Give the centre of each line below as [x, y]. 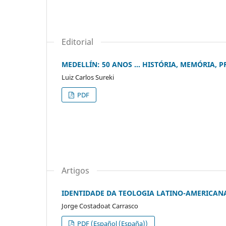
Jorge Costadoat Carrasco [100, 206]
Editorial [77, 42]
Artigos [75, 170]
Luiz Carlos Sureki [88, 77]
